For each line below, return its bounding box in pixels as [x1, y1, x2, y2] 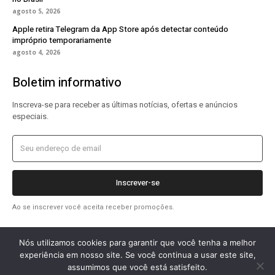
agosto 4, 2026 [12, 47, 60, 56]
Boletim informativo [12, 73, 122, 91]
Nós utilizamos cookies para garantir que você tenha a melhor [19, 238, 256, 247]
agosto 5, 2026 [12, 6, 60, 15]
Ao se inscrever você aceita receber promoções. [12, 201, 174, 212]
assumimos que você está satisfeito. [68, 262, 207, 272]
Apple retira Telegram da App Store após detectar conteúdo [12, 23, 228, 35]
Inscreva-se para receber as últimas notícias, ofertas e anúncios [12, 98, 238, 110]
